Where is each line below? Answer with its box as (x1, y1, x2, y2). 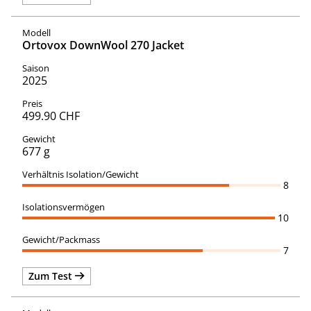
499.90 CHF (22, 108, 80, 124)
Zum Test (28, 269, 75, 283)
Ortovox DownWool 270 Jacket (22, 37, 184, 53)
